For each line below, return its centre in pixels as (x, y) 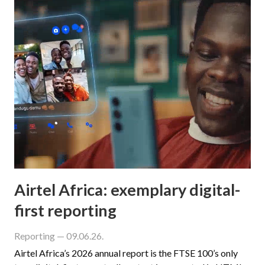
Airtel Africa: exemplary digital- (127, 189)
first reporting (65, 210)
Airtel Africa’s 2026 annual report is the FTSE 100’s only (126, 253)
